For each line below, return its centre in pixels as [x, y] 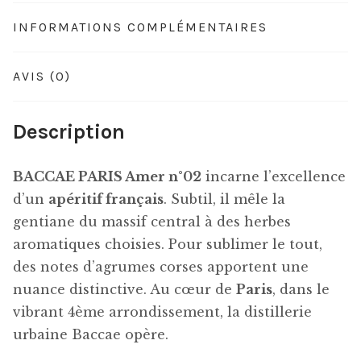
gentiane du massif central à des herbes [152, 222]
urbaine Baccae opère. [91, 335]
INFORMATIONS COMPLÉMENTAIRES [140, 27]
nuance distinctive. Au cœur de [124, 290]
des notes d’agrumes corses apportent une [161, 267]
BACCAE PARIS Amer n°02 [107, 177]
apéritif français [106, 199]
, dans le [301, 290]
